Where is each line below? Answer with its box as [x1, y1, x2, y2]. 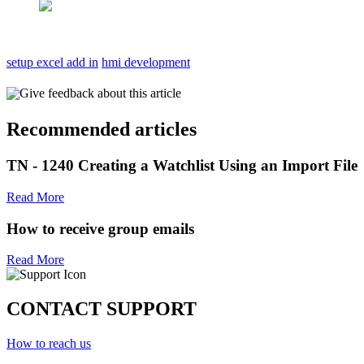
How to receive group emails [6, 219, 194, 237]
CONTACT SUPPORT [6, 298, 197, 320]
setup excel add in [6, 54, 98, 69]
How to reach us [6, 336, 91, 351]
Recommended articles [6, 119, 197, 141]
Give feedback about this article [19, 85, 181, 100]
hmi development [102, 54, 190, 69]
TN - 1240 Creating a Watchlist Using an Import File [6, 157, 357, 175]
